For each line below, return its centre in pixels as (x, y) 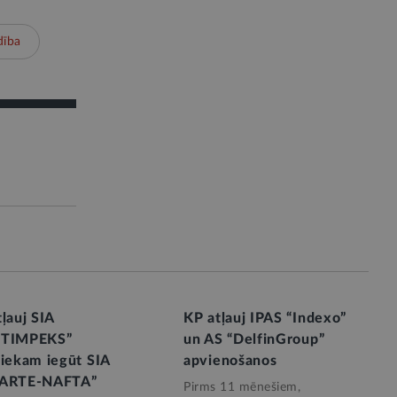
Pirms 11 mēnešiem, (242, 387)
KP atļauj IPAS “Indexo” (265, 318)
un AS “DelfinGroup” (254, 339)
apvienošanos (230, 361)
